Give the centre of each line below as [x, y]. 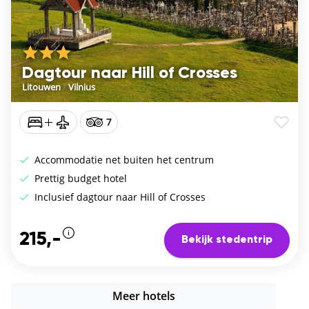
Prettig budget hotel [79, 178]
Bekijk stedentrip [227, 240]
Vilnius [82, 87]
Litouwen [41, 87]
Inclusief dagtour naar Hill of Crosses [119, 197]
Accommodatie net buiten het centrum [123, 159]
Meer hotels [143, 296]
